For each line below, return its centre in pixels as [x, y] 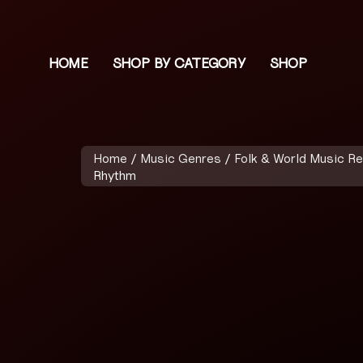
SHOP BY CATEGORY [178, 63]
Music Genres [181, 158]
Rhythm [115, 175]
